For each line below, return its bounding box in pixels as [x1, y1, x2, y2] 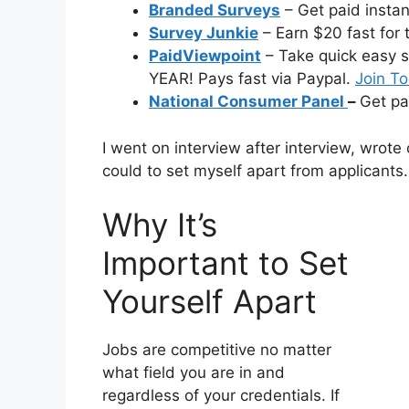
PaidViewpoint [149, 47, 261, 66]
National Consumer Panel [149, 92, 348, 111]
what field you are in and [102, 363, 285, 383]
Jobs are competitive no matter [102, 341, 331, 360]
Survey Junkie [149, 24, 258, 43]
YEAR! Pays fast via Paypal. [149, 69, 355, 89]
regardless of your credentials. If [102, 386, 340, 405]
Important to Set [102, 244, 349, 283]
